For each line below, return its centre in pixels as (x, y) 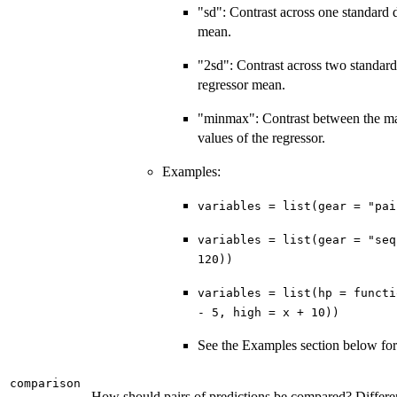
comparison (45, 384)
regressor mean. (241, 85)
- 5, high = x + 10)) (269, 313)
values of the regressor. (261, 138)
